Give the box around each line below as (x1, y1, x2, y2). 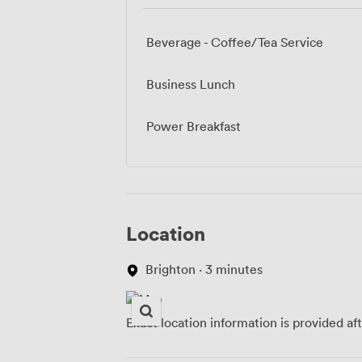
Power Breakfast (146, 117, 241, 134)
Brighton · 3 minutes (145, 260, 263, 277)
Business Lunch (146, 75, 235, 92)
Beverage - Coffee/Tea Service (146, 33, 323, 50)
